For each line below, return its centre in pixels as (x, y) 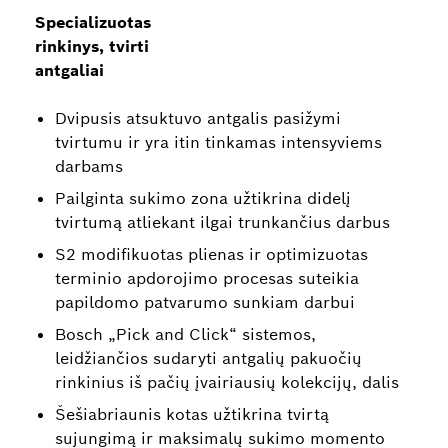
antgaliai (69, 70)
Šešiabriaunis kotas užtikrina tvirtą (192, 414)
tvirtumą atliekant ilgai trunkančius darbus (222, 222)
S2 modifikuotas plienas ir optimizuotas (211, 254)
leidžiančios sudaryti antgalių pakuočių (208, 358)
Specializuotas (93, 22)
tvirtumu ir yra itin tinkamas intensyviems (218, 142)
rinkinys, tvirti (92, 46)
